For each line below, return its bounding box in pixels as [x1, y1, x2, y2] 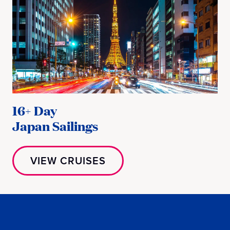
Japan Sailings [12, 117, 98, 135]
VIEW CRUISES [30, 152, 106, 168]
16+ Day [12, 101, 57, 119]
